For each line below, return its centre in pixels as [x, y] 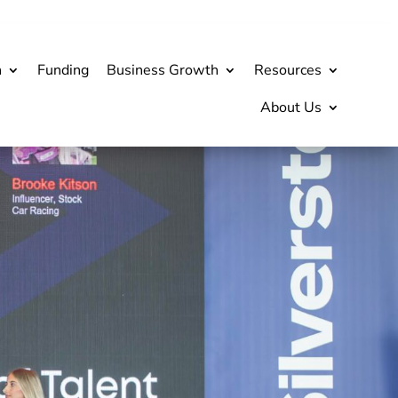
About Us [291, 107]
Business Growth [162, 70]
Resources [287, 70]
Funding [63, 70]
